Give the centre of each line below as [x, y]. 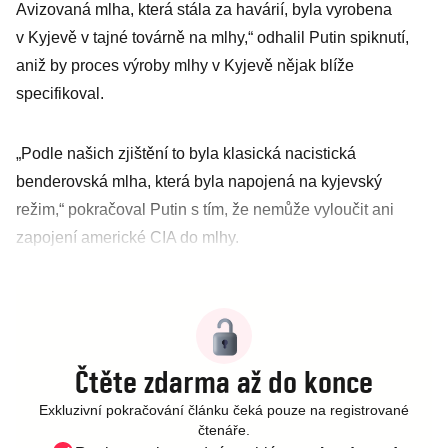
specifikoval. [60, 93]
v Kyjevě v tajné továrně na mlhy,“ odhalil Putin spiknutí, [212, 37]
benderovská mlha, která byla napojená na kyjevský [199, 181]
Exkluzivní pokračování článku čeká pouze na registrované [224, 410]
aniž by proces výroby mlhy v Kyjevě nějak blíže [185, 65]
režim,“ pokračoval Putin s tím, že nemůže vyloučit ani [205, 209]
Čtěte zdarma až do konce [224, 381]
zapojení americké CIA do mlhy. [127, 237]
